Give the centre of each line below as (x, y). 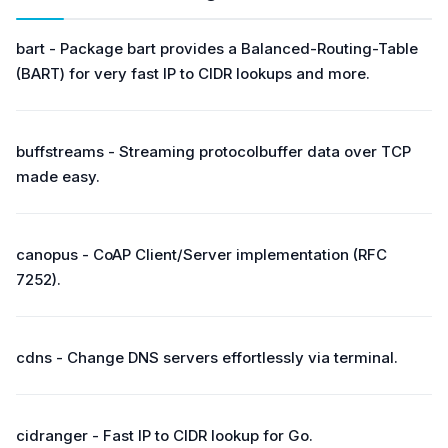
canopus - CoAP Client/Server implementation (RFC (201, 254)
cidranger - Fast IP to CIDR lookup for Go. (164, 435)
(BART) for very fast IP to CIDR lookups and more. (193, 73)
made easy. (58, 176)
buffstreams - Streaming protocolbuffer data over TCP (213, 151)
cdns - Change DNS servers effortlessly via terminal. (207, 357)
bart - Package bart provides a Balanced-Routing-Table (217, 48)
